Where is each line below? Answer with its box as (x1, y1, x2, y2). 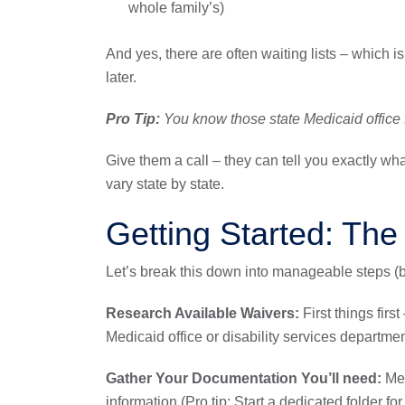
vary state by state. (106, 176, 224, 192)
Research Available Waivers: (106, 306, 303, 321)
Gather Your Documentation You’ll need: (106, 371, 385, 386)
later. (106, 70, 137, 85)
